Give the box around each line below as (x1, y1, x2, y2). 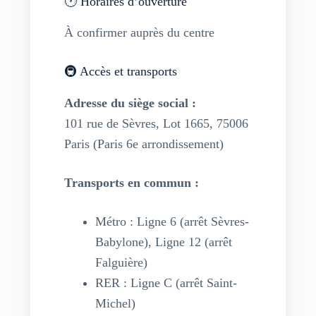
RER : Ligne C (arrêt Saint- (95, 276, 237, 291)
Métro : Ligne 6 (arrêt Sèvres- (95, 214, 249, 229)
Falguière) (95, 255, 147, 270)
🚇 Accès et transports (63, 64, 177, 79)
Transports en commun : (63, 176, 199, 190)
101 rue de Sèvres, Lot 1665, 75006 (63, 116, 248, 130)
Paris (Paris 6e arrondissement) (63, 136, 224, 151)
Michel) (95, 296, 135, 311)
